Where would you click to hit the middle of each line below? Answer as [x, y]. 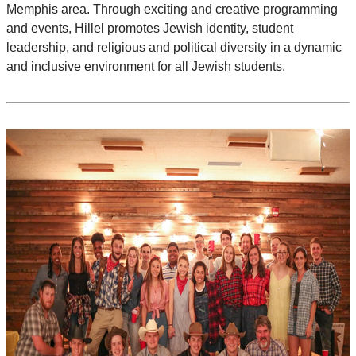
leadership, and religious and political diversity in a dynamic [174, 48]
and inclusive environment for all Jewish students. [146, 67]
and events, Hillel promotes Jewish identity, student [150, 29]
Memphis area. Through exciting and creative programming [172, 10]
